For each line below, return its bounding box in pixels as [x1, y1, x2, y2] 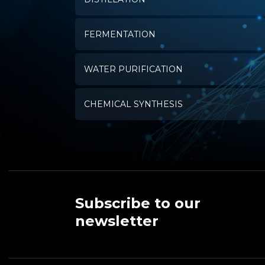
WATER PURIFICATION [83, 64, 183, 75]
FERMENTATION [83, 29, 156, 40]
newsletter [75, 212, 159, 230]
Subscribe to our [75, 195, 201, 212]
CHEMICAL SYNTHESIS [83, 99, 183, 110]
